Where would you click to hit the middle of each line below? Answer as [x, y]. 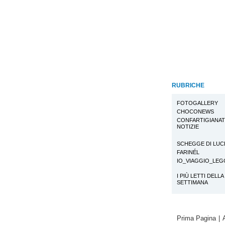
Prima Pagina [196, 218]
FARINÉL [188, 152]
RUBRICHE [188, 86]
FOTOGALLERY [197, 103]
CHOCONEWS [195, 112]
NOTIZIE [188, 127]
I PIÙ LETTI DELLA [200, 176]
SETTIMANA [192, 183]
